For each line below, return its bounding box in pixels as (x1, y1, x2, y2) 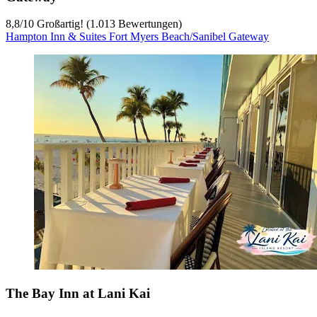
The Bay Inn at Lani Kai (6, 286, 150, 301)
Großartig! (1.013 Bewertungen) (34, 18, 182, 30)
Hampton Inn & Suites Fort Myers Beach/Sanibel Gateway (6, 30, 269, 43)
